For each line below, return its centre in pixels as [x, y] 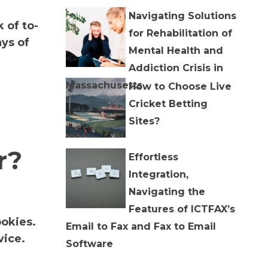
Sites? [144, 121]
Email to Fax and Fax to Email [141, 226]
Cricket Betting [168, 103]
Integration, [159, 174]
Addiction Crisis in [176, 68]
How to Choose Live [180, 86]
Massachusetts [104, 85]
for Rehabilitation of [181, 33]
